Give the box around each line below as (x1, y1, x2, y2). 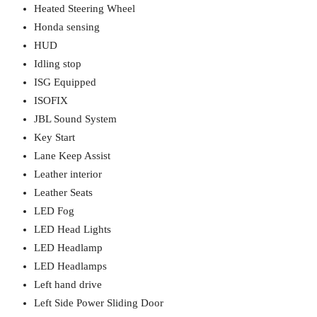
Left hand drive (34, 279, 102, 290)
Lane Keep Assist (34, 150, 110, 161)
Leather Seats (34, 187, 93, 198)
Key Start (34, 132, 75, 143)
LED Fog (34, 205, 74, 217)
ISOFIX (34, 95, 68, 106)
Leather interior (34, 168, 102, 180)
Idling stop (34, 58, 81, 69)
